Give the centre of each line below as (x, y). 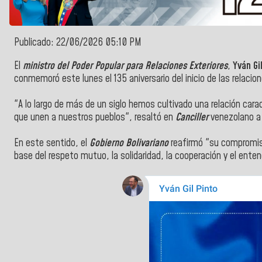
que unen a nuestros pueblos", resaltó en (95, 117)
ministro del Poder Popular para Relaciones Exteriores (125, 66)
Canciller (192, 117)
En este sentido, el (52, 143)
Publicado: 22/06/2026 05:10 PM (78, 43)
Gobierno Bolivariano (129, 143)
